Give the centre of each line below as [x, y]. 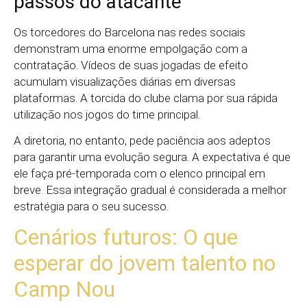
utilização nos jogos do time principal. [107, 114]
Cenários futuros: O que [126, 237]
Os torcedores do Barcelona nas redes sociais [130, 32]
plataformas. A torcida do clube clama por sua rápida [146, 98]
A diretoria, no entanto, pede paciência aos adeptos [142, 140]
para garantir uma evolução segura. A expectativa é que [152, 157]
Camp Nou [64, 290]
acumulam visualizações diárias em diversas [125, 81]
